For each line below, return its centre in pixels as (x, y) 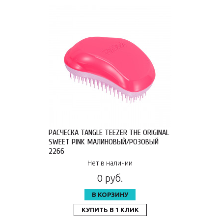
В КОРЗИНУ (110, 194)
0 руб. (110, 178)
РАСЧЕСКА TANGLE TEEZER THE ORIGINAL (109, 132)
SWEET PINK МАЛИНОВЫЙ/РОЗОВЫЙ (104, 142)
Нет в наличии (110, 163)
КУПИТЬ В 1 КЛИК (110, 210)
